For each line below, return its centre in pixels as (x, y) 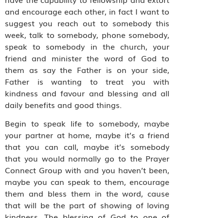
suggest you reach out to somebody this (87, 23)
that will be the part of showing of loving (87, 205)
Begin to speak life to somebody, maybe (87, 123)
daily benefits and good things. (63, 104)
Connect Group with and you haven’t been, (87, 170)
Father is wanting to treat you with (87, 81)
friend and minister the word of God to (87, 58)
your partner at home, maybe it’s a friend (87, 135)
